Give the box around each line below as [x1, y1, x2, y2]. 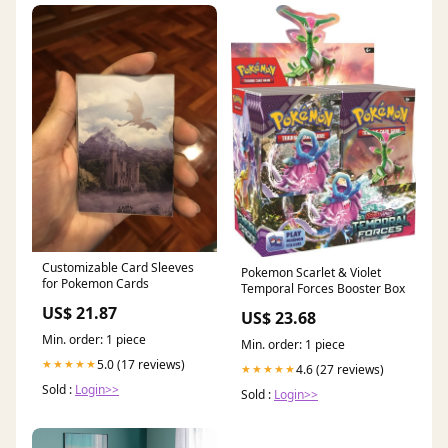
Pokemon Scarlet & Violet [241, 263, 381, 281]
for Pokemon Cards [42, 274, 149, 292]
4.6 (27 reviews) [296, 360, 384, 378]
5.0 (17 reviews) [97, 355, 185, 373]
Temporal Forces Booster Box [241, 279, 405, 297]
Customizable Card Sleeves [42, 258, 194, 276]
